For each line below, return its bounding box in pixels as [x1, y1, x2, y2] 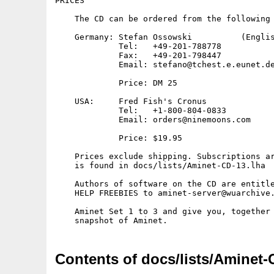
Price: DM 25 [55, 78, 177, 87]
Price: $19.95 [55, 133, 182, 143]
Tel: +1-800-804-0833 [55, 106, 226, 115]
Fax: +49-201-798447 [55, 51, 221, 60]
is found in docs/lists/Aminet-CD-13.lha [55, 161, 265, 170]
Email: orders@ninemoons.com [55, 115, 251, 124]
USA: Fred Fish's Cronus [55, 97, 207, 106]
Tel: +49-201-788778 [55, 42, 221, 51]
